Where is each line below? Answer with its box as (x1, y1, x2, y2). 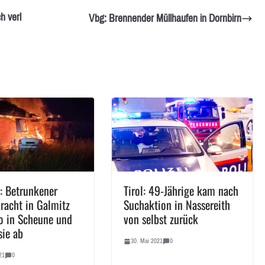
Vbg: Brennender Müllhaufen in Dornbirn (89, 9, 242, 28)
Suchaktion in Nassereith (124, 196, 231, 214)
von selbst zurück (124, 210, 199, 228)
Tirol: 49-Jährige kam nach (124, 182, 239, 200)
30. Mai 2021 (131, 235, 163, 247)
